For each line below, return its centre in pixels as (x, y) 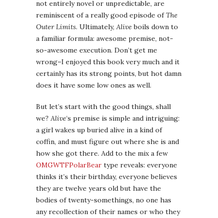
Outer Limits (56, 27)
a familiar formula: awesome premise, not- (105, 39)
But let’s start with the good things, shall (103, 107)
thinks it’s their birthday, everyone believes (107, 177)
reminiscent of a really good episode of (101, 15)
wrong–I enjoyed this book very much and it (108, 62)
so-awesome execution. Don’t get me (97, 50)
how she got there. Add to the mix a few (102, 154)
